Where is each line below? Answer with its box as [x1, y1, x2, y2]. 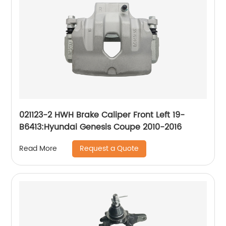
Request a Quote [80, 142, 139, 154]
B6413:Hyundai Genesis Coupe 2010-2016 [19, 120, 182, 134]
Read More [19, 143, 58, 155]
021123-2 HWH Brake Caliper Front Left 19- [19, 108, 185, 122]
